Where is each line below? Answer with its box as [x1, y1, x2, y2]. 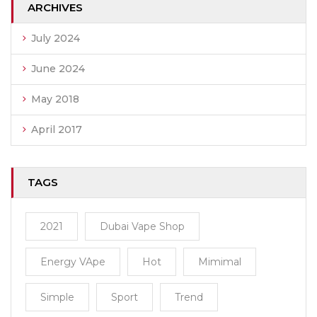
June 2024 [31, 62, 85, 75]
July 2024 [31, 32, 80, 45]
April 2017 [31, 123, 82, 136]
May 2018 [31, 93, 79, 105]
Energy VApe [40, 255, 105, 268]
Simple [40, 291, 74, 304]
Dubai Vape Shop [100, 220, 185, 233]
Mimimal [198, 255, 241, 268]
